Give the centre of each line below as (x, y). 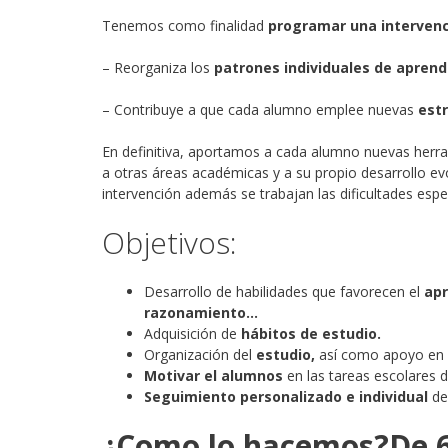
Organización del (200, 354)
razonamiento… (201, 312)
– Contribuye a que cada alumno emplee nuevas (260, 109)
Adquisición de (192, 333)
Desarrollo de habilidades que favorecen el (284, 291)
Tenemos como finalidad (185, 25)
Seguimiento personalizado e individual (286, 396)
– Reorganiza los (158, 67)
